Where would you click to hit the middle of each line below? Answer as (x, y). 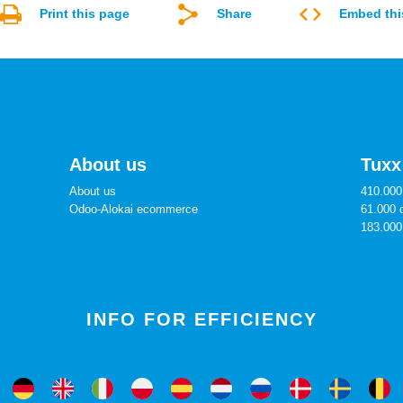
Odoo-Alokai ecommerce (133, 209)
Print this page (85, 13)
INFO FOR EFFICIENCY (201, 319)
